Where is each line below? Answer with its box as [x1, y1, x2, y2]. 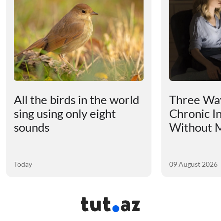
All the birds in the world [13, 92, 139, 107]
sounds [13, 120, 49, 135]
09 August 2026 [169, 160, 218, 169]
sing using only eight [13, 106, 116, 121]
